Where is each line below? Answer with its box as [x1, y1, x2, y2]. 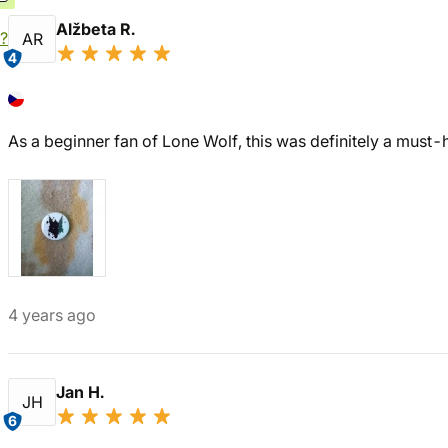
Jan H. [56, 382, 108, 402]
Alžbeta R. [56, 19, 139, 39]
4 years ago [8, 305, 96, 325]
